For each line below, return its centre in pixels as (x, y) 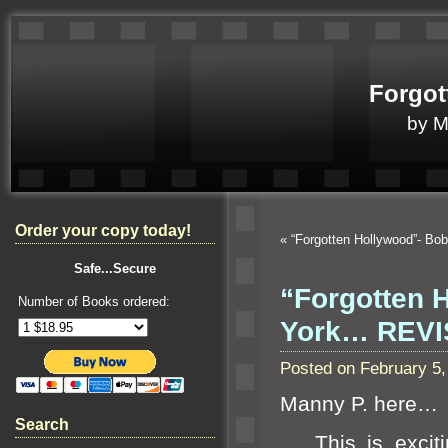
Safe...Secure (115, 268)
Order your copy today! (103, 230)
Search (42, 424)
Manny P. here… (359, 404)
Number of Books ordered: (94, 301)
